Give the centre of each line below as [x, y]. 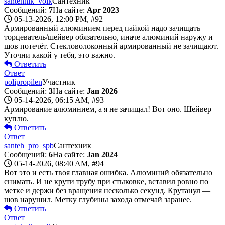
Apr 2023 [103, 10]
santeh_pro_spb [29, 145]
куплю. [16, 118]
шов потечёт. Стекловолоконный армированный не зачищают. [111, 46]
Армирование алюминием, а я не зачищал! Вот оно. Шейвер [108, 109]
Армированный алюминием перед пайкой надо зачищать [102, 28]
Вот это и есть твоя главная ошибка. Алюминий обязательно [108, 172]
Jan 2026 [102, 91]
